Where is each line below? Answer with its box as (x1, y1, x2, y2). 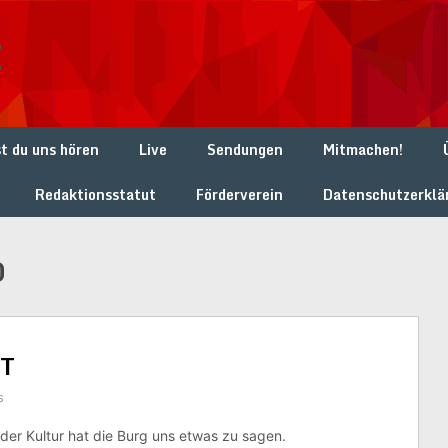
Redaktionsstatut (35, 183, 156, 206)
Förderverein (196, 183, 283, 206)
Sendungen (207, 138, 283, 161)
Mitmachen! (323, 138, 403, 161)
